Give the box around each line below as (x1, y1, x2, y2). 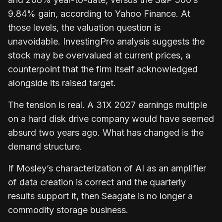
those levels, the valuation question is (8, 22, 161, 33)
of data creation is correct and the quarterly (8, 176, 186, 187)
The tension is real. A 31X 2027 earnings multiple (8, 99, 207, 110)
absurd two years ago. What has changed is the (8, 127, 204, 138)
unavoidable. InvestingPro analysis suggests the (8, 36, 205, 47)
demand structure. (8, 141, 82, 152)
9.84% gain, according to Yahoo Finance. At (8, 8, 190, 19)
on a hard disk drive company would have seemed (8, 113, 214, 124)
